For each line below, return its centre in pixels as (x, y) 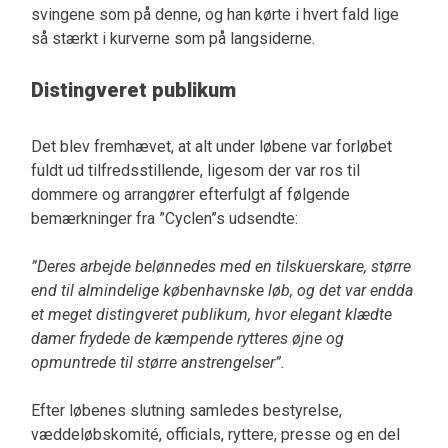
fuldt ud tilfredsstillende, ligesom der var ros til (195, 170)
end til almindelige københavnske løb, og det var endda (221, 290)
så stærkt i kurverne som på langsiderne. (172, 38)
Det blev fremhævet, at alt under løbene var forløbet (211, 146)
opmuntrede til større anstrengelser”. (157, 362)
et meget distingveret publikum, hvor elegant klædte (211, 314)
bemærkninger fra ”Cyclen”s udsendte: (164, 218)
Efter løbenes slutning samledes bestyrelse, (186, 410)
